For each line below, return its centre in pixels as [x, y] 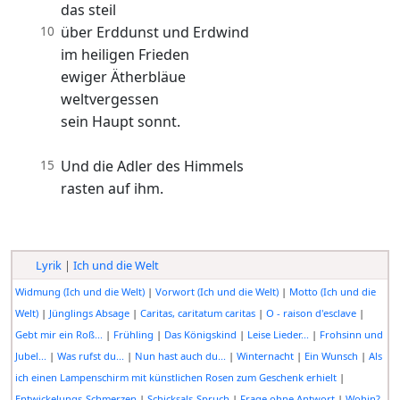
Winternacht [265, 356]
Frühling [133, 335]
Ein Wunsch [331, 356]
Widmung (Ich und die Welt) [79, 292]
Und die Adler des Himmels [152, 167]
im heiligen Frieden [125, 55]
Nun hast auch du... [180, 356]
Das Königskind [200, 335]
